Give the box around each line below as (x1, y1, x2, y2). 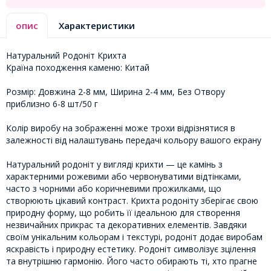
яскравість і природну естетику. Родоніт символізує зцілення (6, 243, 256, 255)
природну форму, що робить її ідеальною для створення (6, 206, 240, 218)
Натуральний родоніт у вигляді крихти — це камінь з (6, 158, 223, 170)
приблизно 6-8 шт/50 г (6, 97, 98, 109)
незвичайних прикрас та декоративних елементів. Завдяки (6, 218, 247, 230)
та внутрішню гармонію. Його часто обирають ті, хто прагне (6, 255, 257, 267)
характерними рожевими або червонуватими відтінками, (6, 170, 241, 182)
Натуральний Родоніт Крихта (6, 49, 126, 61)
